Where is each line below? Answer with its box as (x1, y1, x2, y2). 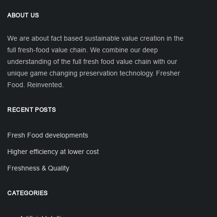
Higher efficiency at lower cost (7, 148, 99, 156)
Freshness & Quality (7, 164, 69, 172)
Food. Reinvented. (7, 81, 64, 89)
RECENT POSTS (7, 106, 56, 114)
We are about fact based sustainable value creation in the (7, 34, 184, 43)
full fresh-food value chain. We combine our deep (7, 46, 158, 54)
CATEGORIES (7, 189, 48, 197)
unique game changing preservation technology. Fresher (7, 69, 180, 77)
